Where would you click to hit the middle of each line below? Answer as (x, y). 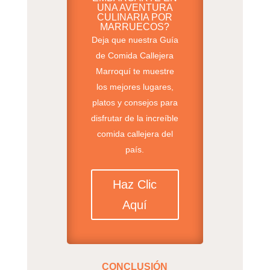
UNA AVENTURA (135, 7)
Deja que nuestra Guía (135, 39)
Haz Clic (135, 184)
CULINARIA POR (135, 17)
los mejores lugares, (135, 86)
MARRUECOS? (135, 27)
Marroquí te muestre (135, 71)
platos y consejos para (135, 102)
